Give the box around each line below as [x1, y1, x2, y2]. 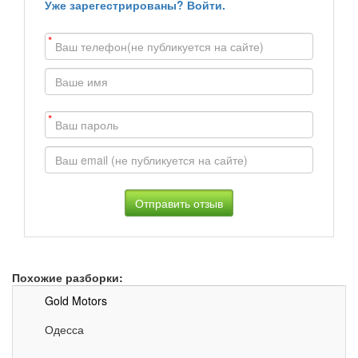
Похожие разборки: [12, 269, 123, 286]
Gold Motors [45, 292, 107, 309]
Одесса [45, 321, 84, 338]
